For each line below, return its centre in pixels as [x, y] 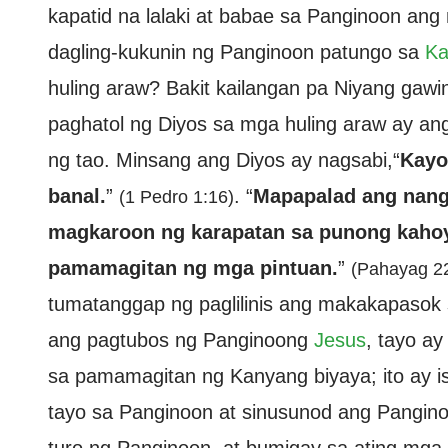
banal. [77, 196]
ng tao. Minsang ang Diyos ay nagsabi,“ [224, 160]
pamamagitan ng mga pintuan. [193, 268]
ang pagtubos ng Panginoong [181, 340]
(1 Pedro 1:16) [176, 197]
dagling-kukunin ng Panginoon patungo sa [236, 52]
